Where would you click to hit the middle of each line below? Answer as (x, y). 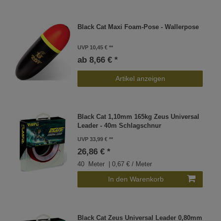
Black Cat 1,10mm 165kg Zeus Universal (139, 117)
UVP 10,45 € (93, 47)
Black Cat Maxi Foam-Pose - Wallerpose (138, 27)
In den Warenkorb (136, 179)
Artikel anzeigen (140, 78)
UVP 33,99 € (93, 139)
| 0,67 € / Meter (129, 165)
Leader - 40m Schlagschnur (120, 126)
